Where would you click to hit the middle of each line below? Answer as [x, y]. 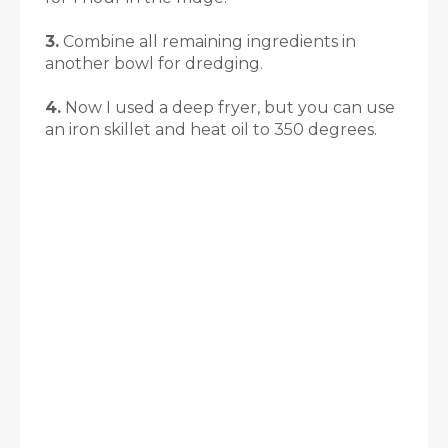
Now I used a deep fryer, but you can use [228, 107]
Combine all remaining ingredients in [207, 41]
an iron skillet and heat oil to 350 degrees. [211, 129]
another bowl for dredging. [154, 63]
